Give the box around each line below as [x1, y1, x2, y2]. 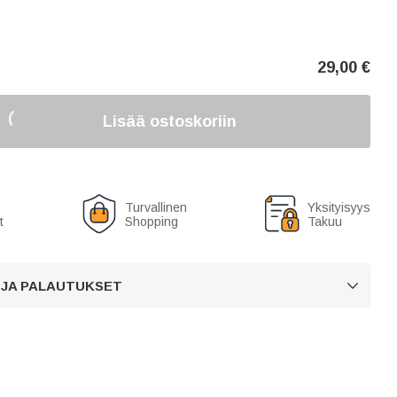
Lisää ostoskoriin [103, 112, 237, 130]
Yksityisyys [307, 200, 370, 214]
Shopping [124, 214, 178, 229]
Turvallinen [124, 200, 187, 214]
